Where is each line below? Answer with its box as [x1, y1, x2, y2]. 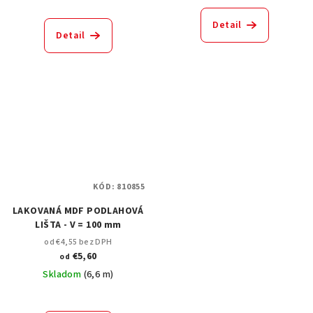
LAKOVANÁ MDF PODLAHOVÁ [13, 203, 144, 218]
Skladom [43, 267, 84, 282]
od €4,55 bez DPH [44, 235, 112, 248]
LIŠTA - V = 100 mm [35, 217, 122, 232]
